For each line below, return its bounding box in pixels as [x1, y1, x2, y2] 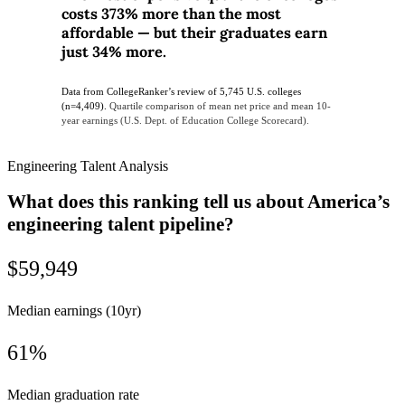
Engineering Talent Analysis [7, 157, 168, 174]
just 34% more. [61, 42, 166, 61]
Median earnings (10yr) [7, 302, 141, 318]
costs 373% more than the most [61, 5, 281, 24]
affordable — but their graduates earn [61, 24, 327, 42]
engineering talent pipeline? [7, 212, 234, 234]
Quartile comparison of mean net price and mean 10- [109, 100, 331, 112]
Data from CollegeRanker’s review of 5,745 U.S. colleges [61, 86, 301, 98]
